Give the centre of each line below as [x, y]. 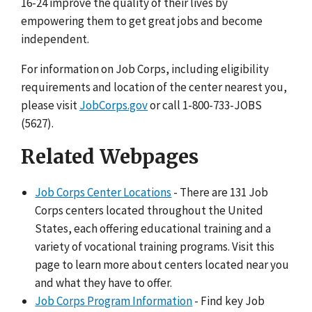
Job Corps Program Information [114, 301]
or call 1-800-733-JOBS [205, 105]
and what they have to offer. [104, 282]
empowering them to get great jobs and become [142, 21]
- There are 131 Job [220, 192]
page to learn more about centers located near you [162, 264]
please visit [50, 105]
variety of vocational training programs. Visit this [155, 246]
